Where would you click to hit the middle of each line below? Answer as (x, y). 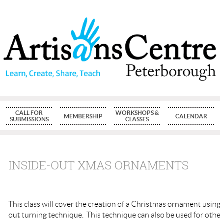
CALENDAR (191, 116)
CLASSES (137, 119)
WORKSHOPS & (137, 112)
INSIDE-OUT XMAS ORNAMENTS (98, 165)
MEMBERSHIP (83, 116)
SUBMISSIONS (29, 119)
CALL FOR (29, 112)
